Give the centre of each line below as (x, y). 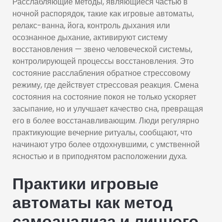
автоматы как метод (92, 202)
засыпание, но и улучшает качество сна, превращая (108, 109)
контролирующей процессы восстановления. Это (103, 61)
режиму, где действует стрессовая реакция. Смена (106, 85)
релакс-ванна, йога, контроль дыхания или (91, 26)
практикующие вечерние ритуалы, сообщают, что (102, 133)
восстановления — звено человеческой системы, (102, 49)
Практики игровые (85, 184)
